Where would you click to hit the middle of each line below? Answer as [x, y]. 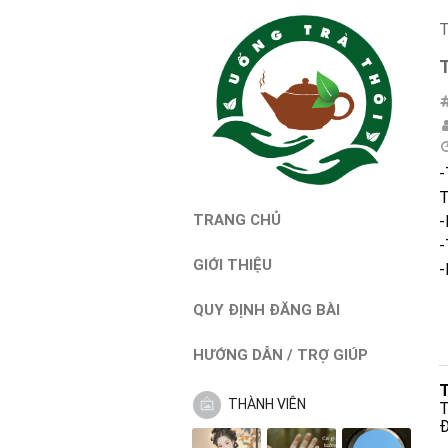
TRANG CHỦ [237, 220]
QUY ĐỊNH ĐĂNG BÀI [266, 310]
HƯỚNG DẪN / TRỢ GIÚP [280, 355]
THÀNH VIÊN [265, 403]
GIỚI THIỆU [232, 265]
